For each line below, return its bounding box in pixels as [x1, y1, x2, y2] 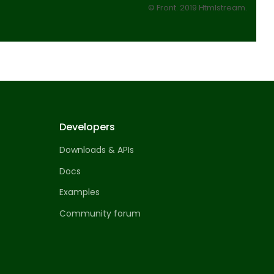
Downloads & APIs [59, 144, 134, 157]
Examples [59, 186, 100, 199]
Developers [59, 120, 115, 135]
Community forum [59, 207, 141, 220]
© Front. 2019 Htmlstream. [148, 2, 247, 13]
